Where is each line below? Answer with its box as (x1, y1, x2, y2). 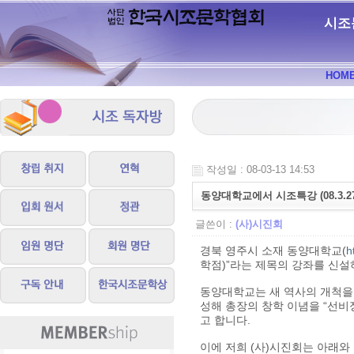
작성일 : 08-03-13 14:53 (206, 164, 314, 176)
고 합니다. (200, 314, 250, 327)
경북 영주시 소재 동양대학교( (200, 244, 346, 258)
